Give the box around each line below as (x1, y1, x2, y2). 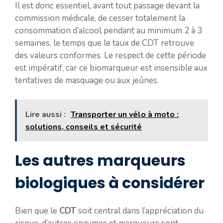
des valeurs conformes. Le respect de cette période (15, 50, 206, 61)
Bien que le (15, 205, 59, 217)
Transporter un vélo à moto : (71, 109, 179, 120)
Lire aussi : (25, 109, 66, 120)
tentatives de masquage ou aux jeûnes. (15, 75, 159, 86)
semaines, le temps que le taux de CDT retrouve (15, 37, 194, 49)
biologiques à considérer (15, 172, 205, 194)
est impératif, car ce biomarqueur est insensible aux (15, 62, 208, 74)
